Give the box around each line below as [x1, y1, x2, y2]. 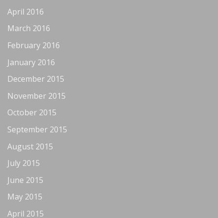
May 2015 [7, 191, 42, 202]
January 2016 [7, 56, 55, 68]
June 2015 [7, 174, 43, 185]
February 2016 [7, 40, 60, 51]
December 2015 [7, 73, 64, 85]
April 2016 [7, 6, 44, 17]
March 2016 [7, 23, 50, 34]
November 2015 [7, 90, 66, 101]
